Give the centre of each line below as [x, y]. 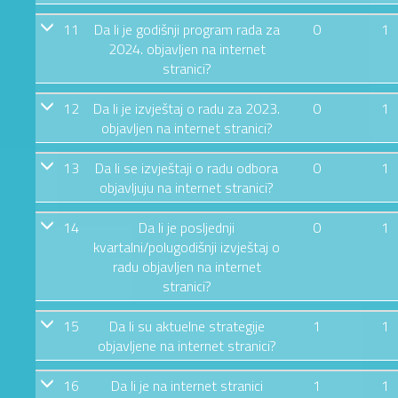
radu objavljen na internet [187, 266]
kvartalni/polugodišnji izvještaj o [187, 247]
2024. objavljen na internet [187, 48]
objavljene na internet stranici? [187, 345]
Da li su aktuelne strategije [187, 326]
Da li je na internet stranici [187, 385]
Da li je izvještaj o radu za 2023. [187, 108]
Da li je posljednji [187, 227]
